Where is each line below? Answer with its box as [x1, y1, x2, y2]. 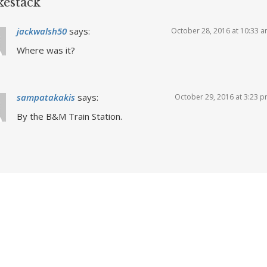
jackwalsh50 [16, 25, 67, 37]
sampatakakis [16, 91, 75, 103]
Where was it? [16, 44, 75, 56]
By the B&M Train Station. [16, 110, 122, 122]
